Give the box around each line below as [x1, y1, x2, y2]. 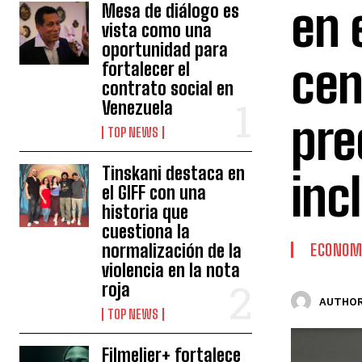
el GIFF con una [102, 182, 207, 204]
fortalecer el [102, 58, 191, 80]
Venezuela [102, 97, 174, 119]
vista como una [102, 19, 213, 41]
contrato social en [102, 78, 234, 99]
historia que [102, 201, 189, 223]
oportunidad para [102, 39, 229, 61]
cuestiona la [102, 221, 191, 242]
